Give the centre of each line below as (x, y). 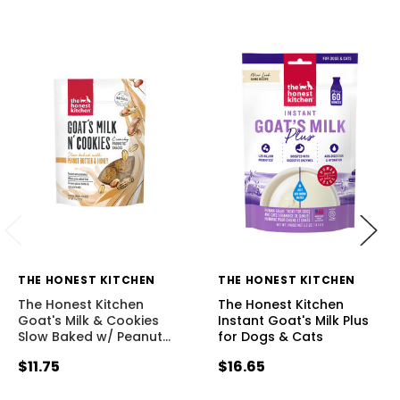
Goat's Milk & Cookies (89, 320)
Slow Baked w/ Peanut (91, 336)
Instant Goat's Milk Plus (294, 320)
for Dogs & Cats (271, 336)
